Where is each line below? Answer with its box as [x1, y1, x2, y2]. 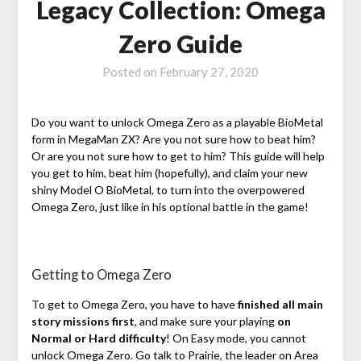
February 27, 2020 [160, 64, 259, 80]
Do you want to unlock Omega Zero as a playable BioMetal [31, 115, 323, 130]
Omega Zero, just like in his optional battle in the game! [31, 200, 309, 214]
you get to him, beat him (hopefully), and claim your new [31, 166, 308, 180]
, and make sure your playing [134, 314, 277, 329]
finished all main [237, 297, 323, 312]
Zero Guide [118, 29, 243, 59]
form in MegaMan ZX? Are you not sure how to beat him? [31, 132, 316, 147]
